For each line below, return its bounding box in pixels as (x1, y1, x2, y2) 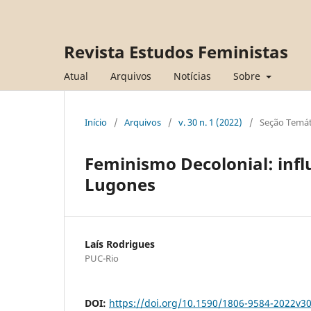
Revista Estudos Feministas (64, 40, 288, 63)
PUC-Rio (85, 251, 119, 264)
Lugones (85, 172, 155, 196)
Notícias (174, 69, 211, 83)
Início (85, 115, 107, 128)
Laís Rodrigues (85, 237, 155, 251)
